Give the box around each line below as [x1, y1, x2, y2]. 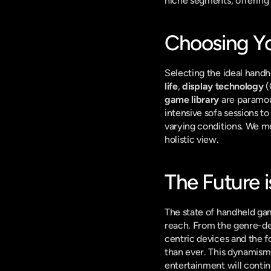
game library [165, 94, 220, 105]
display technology [182, 80, 264, 92]
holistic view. [165, 134, 219, 145]
